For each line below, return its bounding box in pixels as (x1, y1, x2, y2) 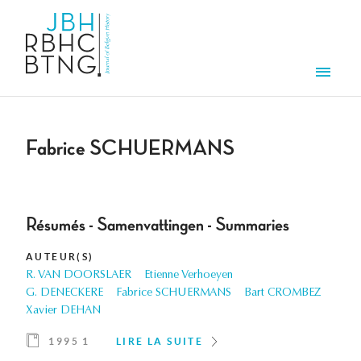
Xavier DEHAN (26, 305, 101, 317)
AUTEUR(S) (26, 251, 94, 263)
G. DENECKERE (26, 288, 103, 300)
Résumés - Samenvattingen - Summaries (26, 215, 289, 235)
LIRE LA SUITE (116, 336, 204, 347)
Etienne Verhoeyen (144, 270, 233, 282)
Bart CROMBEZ (244, 288, 322, 300)
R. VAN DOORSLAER (26, 270, 131, 282)
